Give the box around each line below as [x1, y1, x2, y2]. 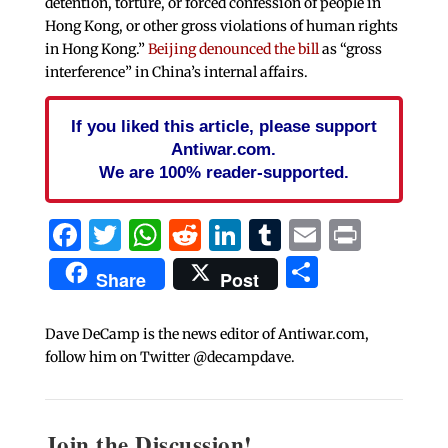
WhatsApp [160, 214, 323, 255]
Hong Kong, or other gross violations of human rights [44, 16, 398, 35]
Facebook [80, 214, 229, 255]
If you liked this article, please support [70, 115, 377, 136]
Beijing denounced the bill [147, 39, 319, 58]
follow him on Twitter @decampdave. [44, 347, 295, 366]
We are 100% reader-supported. [98, 161, 349, 182]
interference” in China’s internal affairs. [44, 62, 308, 81]
